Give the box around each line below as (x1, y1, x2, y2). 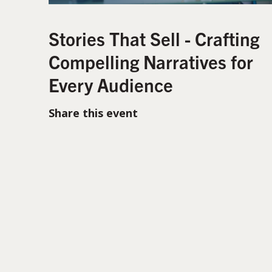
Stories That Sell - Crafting (49, 26, 259, 50)
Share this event (49, 105, 138, 120)
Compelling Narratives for (49, 49, 253, 73)
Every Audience (49, 72, 173, 96)
